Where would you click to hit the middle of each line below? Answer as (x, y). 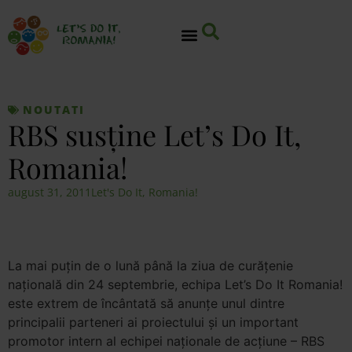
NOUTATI (54, 110)
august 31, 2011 (49, 192)
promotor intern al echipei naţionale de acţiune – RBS (166, 341)
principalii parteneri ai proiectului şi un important (153, 322)
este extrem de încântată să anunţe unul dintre (146, 303)
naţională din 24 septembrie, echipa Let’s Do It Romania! (175, 284)
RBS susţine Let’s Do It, (154, 134)
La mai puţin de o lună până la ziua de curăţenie (150, 266)
